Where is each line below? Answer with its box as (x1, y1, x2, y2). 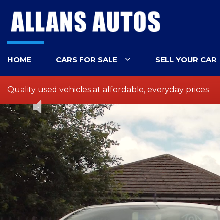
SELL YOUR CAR (155, 55, 217, 64)
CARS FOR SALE (56, 55, 117, 64)
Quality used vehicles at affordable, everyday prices (7, 85, 209, 94)
